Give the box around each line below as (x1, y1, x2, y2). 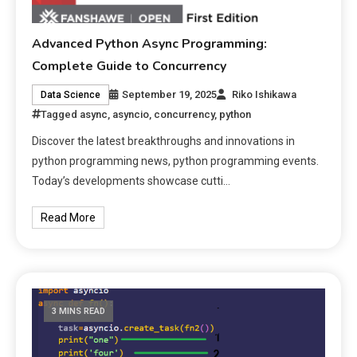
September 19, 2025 (122, 88, 218, 100)
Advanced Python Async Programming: (32, 34, 268, 53)
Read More (41, 210, 96, 224)
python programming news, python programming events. (32, 154, 320, 167)
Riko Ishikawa (232, 88, 297, 100)
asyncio (112, 108, 150, 120)
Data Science (41, 88, 101, 100)
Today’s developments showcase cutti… (32, 174, 231, 187)
